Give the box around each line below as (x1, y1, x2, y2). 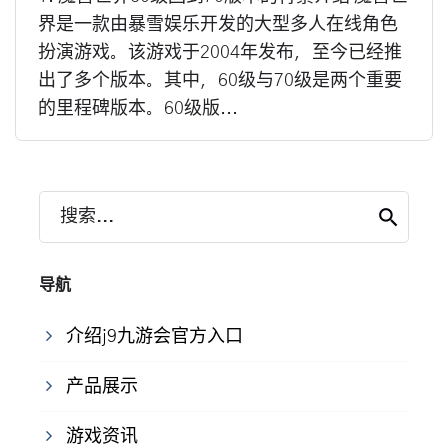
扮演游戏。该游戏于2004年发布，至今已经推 (38, 44, 402, 63)
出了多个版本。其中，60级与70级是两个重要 (38, 72, 402, 91)
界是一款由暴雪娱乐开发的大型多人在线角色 (38, 16, 398, 35)
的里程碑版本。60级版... (38, 100, 238, 119)
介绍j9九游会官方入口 (66, 328, 243, 347)
